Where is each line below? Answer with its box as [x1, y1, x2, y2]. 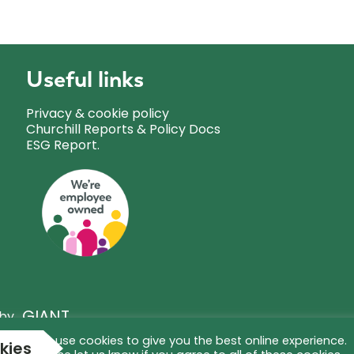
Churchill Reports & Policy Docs [26, 120, 220, 139]
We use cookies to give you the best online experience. [33, 332, 347, 348]
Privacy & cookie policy [26, 104, 169, 123]
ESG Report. [26, 136, 100, 155]
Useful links [26, 66, 144, 93]
